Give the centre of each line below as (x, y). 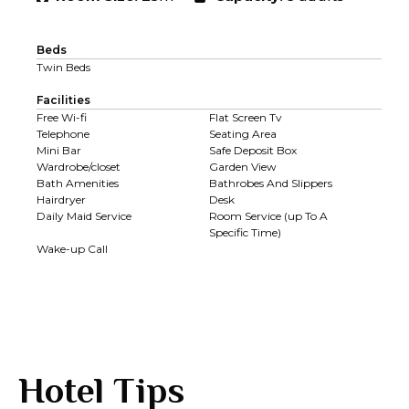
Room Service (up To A (268, 215)
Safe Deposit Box (253, 150)
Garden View (243, 166)
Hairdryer (61, 199)
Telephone (63, 133)
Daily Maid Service (84, 215)
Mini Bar (59, 150)
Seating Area (243, 133)
